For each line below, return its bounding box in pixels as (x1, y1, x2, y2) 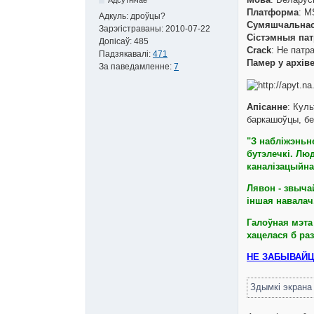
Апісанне (247, 102, 287, 113)
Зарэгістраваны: (99, 23, 165, 34)
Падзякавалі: (99, 48, 153, 59)
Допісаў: (99, 36, 134, 46)
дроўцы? (130, 11, 165, 21)
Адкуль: (99, 11, 130, 21)
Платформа (247, 7, 299, 18)
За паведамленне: (99, 61, 174, 71)
